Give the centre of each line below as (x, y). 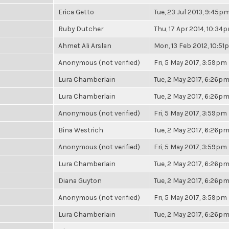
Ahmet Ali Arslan (85, 45)
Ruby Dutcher (81, 29)
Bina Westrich (81, 130)
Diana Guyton (80, 180)
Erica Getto (76, 12)
